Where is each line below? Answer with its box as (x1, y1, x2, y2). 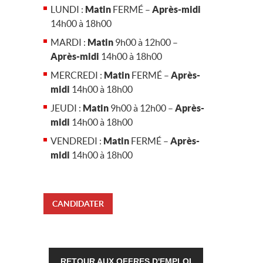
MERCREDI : (50, 70, 104, 80)
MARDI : (50, 37, 87, 48)
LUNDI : (50, 4, 85, 15)
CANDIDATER (52, 199, 104, 208)
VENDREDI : (50, 136, 103, 146)
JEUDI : (50, 103, 83, 113)
